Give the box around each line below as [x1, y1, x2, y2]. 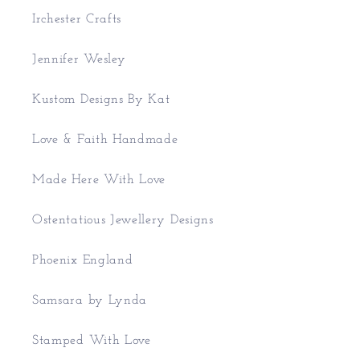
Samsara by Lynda [32, 293, 148, 307]
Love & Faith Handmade [32, 133, 178, 146]
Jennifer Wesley [32, 52, 126, 66]
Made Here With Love [32, 173, 166, 186]
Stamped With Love [32, 333, 151, 347]
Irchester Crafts [32, 12, 122, 26]
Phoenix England [32, 253, 133, 267]
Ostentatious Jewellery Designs [32, 213, 214, 227]
